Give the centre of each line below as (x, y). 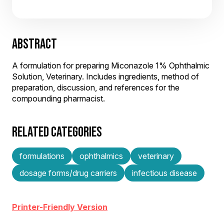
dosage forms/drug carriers (68, 173)
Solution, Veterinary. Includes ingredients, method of (105, 76)
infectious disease (164, 173)
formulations (42, 156)
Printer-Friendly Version (60, 207)
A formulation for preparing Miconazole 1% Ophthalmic (111, 65)
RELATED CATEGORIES (57, 132)
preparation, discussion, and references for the (96, 87)
